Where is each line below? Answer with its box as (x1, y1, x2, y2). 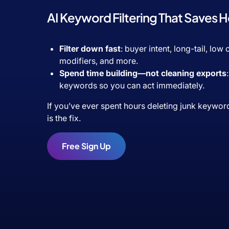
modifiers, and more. (59, 55, 138, 66)
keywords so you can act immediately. (59, 80, 204, 90)
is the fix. (47, 112, 81, 123)
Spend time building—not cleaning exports (59, 67, 226, 78)
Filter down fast (59, 43, 121, 54)
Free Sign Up (61, 141, 111, 152)
